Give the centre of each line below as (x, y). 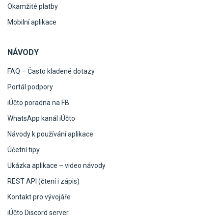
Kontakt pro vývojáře (39, 197)
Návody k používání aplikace (50, 134)
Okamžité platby (33, 6)
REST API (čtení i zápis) (43, 181)
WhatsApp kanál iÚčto (41, 118)
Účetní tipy (24, 150)
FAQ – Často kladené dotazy (51, 71)
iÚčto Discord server (38, 212)
